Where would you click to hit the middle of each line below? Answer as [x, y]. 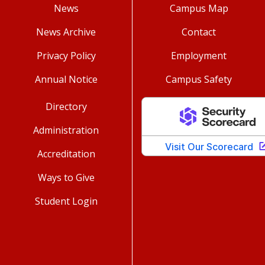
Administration [66, 130]
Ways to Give [66, 177]
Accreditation [66, 153]
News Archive [66, 32]
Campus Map [199, 8]
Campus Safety [199, 79]
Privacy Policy [66, 55]
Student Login [66, 201]
